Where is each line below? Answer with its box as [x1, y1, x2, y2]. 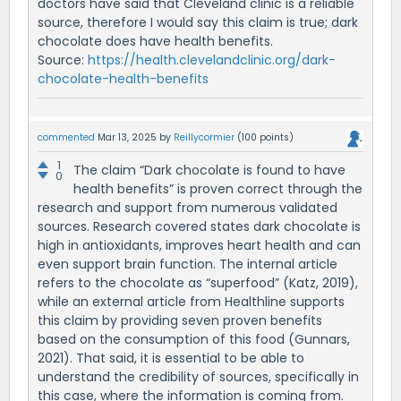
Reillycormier [174, 131, 235, 145]
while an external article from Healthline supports [38, 292, 345, 311]
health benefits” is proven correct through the [73, 179, 363, 198]
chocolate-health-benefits [38, 70, 209, 89]
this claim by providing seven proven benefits [38, 311, 322, 329]
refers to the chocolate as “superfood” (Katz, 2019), [38, 273, 358, 292]
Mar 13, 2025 [98, 131, 157, 145]
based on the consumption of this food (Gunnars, [38, 329, 350, 348]
